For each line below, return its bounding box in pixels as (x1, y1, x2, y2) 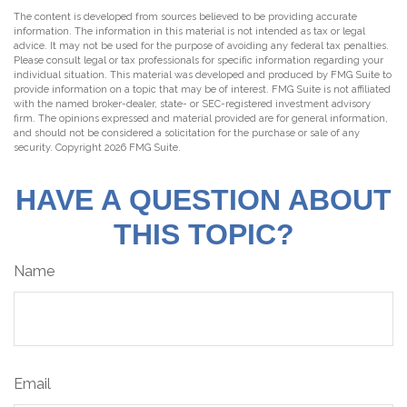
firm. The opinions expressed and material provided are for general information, (14, 112, 388, 124)
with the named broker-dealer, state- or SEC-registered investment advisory (14, 97, 371, 110)
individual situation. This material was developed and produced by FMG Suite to (14, 68, 392, 81)
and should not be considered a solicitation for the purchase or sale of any (14, 126, 360, 139)
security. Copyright (14, 141, 104, 154)
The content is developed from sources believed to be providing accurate (14, 10, 357, 23)
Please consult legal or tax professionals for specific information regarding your (14, 54, 383, 66)
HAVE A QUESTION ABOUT (15, 183, 392, 216)
